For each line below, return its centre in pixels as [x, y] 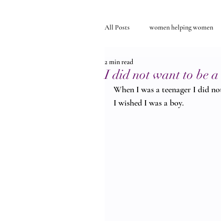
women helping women [181, 27]
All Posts [117, 27]
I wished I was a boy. [149, 103]
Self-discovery [144, 67]
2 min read [119, 62]
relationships [200, 67]
